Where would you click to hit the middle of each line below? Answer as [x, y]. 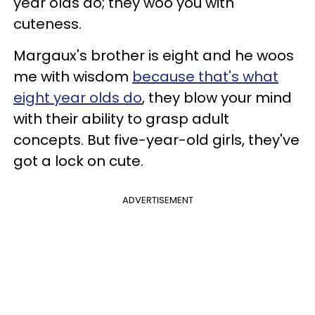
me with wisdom [73, 76]
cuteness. [47, 24]
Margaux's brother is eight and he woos [154, 55]
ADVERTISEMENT [157, 200]
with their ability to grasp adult [121, 118]
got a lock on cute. [78, 161]
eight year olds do [78, 97]
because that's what [205, 76]
